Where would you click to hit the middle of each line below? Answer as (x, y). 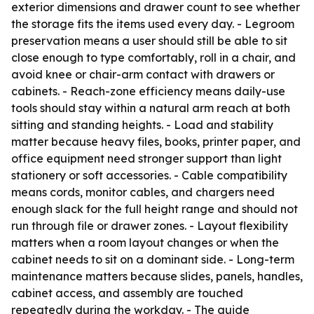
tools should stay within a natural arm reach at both (151, 108)
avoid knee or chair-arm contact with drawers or (143, 74)
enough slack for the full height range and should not (155, 209)
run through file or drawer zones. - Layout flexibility (150, 226)
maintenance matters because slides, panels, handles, (157, 276)
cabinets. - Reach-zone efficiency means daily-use (148, 91)
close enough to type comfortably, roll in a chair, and (153, 57)
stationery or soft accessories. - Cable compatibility (149, 175)
